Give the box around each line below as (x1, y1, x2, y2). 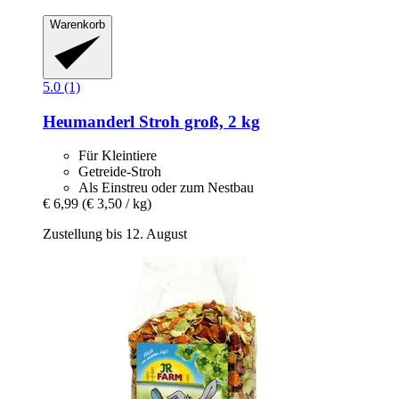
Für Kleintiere (78, 148, 157, 164)
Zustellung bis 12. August (43, 226, 187, 242)
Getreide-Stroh (78, 164, 161, 180)
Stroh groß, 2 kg (134, 111, 260, 131)
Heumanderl (43, 111, 134, 131)
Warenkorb (50, 17, 105, 31)
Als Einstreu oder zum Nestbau (78, 180, 254, 196)
